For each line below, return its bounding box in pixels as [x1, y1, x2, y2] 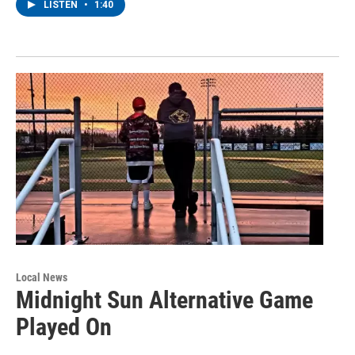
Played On [16, 312, 112, 341]
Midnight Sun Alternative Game [16, 285, 313, 314]
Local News [16, 270, 67, 284]
